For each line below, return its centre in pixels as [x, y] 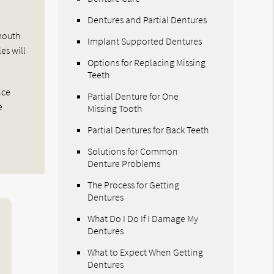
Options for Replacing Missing [147, 62]
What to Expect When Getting [146, 252]
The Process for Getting [134, 184]
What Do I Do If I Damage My [143, 218]
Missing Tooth [115, 108]
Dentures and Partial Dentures [147, 19]
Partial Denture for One [133, 96]
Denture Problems [124, 163]
